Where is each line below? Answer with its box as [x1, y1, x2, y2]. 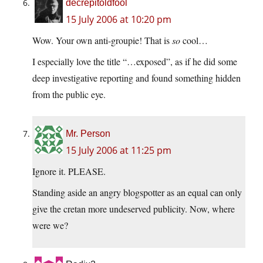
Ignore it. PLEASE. [32, 165, 106, 178]
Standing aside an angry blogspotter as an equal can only [32, 186, 242, 199]
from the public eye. [32, 88, 106, 101]
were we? [32, 219, 68, 232]
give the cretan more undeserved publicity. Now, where [32, 203, 235, 215]
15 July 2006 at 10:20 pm [66, 13, 171, 26]
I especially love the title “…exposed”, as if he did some [32, 55, 237, 68]
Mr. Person [66, 129, 110, 139]
